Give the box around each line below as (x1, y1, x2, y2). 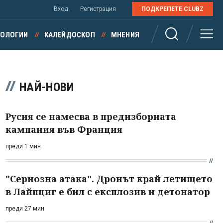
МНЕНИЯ (111, 30, 139, 39)
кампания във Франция (5, 123, 122, 135)
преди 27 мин (5, 205, 44, 212)
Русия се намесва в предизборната (5, 111, 176, 122)
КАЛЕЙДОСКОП (44, 30, 95, 39)
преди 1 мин (5, 143, 41, 150)
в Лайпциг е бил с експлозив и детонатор (5, 186, 210, 198)
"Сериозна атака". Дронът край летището (5, 173, 213, 185)
